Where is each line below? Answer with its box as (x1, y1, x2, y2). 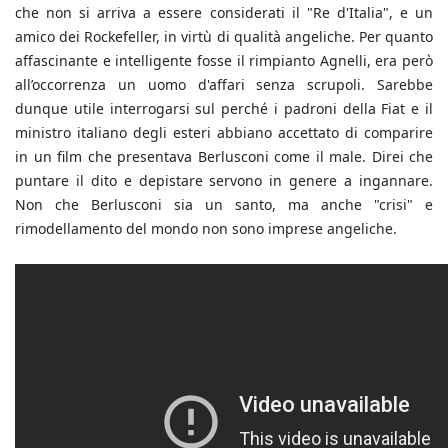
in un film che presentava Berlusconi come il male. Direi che (15, 146, 433, 166)
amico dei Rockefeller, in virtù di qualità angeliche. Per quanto (15, 26, 433, 46)
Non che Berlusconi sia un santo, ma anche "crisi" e (15, 194, 433, 214)
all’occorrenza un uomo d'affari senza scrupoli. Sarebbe (15, 74, 433, 94)
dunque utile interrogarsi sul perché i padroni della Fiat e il (15, 98, 433, 118)
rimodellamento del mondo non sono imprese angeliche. (15, 218, 397, 238)
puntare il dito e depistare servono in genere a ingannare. (15, 170, 433, 190)
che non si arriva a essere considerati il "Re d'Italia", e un (15, 2, 433, 22)
